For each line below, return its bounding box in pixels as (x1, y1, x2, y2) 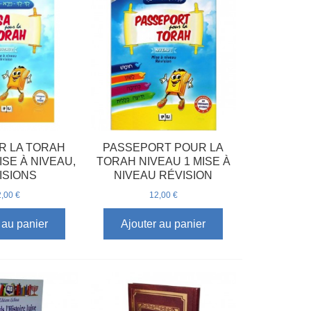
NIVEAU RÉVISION (114, 169, 213, 181)
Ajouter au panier (121, 218, 206, 230)
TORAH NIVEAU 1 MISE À (96, 155, 230, 167)
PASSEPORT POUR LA (103, 141, 224, 153)
